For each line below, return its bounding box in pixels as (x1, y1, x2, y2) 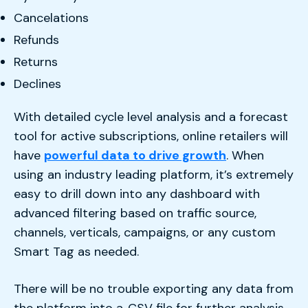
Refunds (14, 32, 59, 49)
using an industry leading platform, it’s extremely (14, 166, 294, 184)
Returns (14, 54, 58, 71)
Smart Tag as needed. (14, 243, 139, 261)
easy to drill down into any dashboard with (14, 186, 260, 203)
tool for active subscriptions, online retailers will (14, 128, 288, 145)
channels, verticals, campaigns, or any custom (14, 224, 276, 241)
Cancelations (14, 10, 89, 27)
